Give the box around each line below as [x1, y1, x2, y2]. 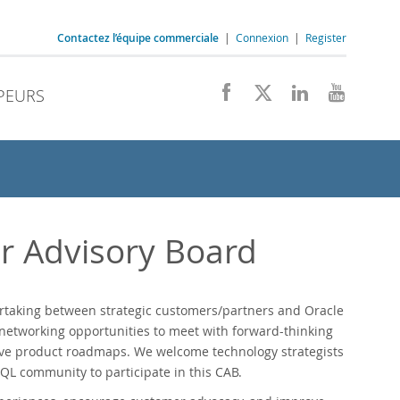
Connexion [236, 30, 288, 45]
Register [305, 30, 346, 45]
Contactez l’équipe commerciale [57, 30, 219, 46]
